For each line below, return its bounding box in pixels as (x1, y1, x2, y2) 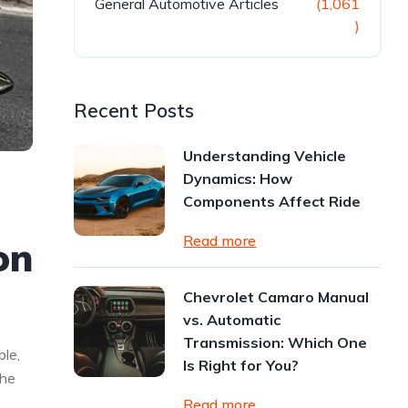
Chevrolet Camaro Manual (183, 288, 370, 306)
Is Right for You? (183, 356, 300, 374)
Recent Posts (74, 98, 195, 122)
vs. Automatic (183, 311, 281, 329)
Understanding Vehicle (183, 147, 347, 165)
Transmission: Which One (183, 333, 368, 352)
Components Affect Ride (183, 192, 362, 210)
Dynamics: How (183, 169, 293, 188)
